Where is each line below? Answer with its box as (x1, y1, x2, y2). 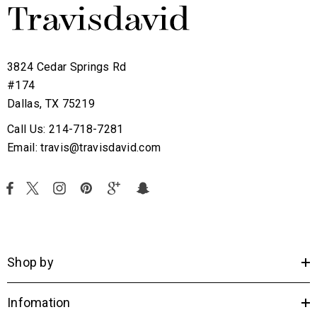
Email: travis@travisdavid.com (7, 141, 161, 154)
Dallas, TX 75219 (7, 97, 96, 110)
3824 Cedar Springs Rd (7, 60, 127, 74)
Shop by (7, 255, 54, 270)
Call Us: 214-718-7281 (7, 122, 124, 136)
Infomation (7, 295, 71, 310)
